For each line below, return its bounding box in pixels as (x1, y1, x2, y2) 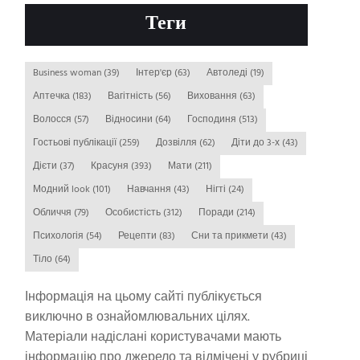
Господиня (191, 112, 236, 128)
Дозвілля (162, 135, 197, 151)
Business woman (38, 65, 101, 81)
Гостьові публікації (37, 135, 117, 151)
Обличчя (39, 205, 72, 221)
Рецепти (123, 228, 157, 244)
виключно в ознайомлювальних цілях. (24, 307, 250, 328)
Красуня (96, 158, 129, 174)
